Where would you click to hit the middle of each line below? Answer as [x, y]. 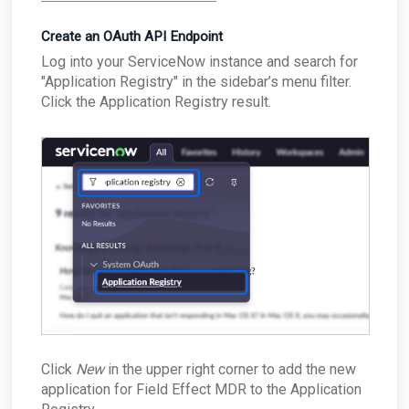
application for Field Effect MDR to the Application [201, 390]
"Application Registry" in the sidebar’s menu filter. [196, 81]
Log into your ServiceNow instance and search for [199, 61]
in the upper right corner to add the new [230, 370]
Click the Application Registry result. [156, 101]
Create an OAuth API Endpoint [132, 36]
